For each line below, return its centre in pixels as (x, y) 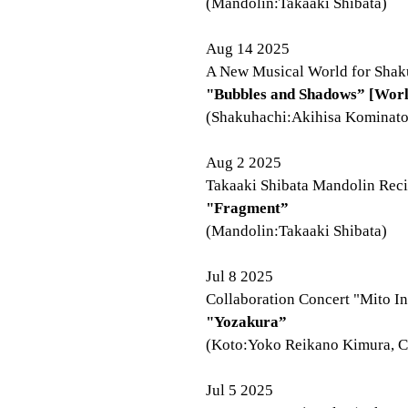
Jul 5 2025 (240, 390)
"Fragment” (247, 208)
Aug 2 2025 (244, 163)
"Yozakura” (246, 322)
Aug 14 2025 (248, 49)
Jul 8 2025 (240, 276)
